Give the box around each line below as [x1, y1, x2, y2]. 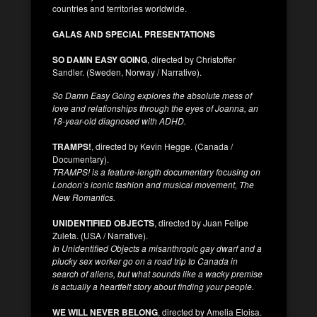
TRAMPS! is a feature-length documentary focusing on [52, 165, 260, 178]
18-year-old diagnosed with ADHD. [52, 114, 186, 127]
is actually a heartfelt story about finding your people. [52, 279, 254, 292]
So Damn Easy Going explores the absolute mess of [52, 88, 252, 101]
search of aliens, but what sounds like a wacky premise [52, 267, 263, 279]
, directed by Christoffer [147, 52, 236, 65]
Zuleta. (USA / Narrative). [52, 229, 148, 241]
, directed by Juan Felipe [154, 216, 248, 229]
